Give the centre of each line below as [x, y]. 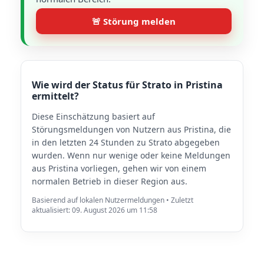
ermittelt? [55, 96]
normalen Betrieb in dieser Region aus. [110, 181]
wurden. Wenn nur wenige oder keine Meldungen [131, 155]
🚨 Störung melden [134, 21]
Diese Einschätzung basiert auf [93, 116]
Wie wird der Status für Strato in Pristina [127, 85]
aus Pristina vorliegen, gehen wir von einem [119, 168]
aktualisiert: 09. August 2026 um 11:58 [95, 210]
